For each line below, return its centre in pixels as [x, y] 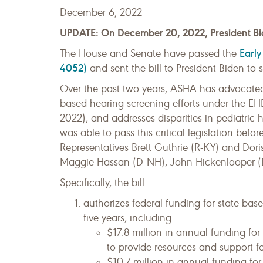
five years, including [127, 218]
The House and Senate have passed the [150, 53]
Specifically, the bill [102, 183]
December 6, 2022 [101, 12]
